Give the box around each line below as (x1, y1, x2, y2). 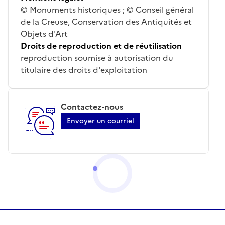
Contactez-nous (61, 100, 123, 113)
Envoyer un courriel (67, 115, 134, 126)
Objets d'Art (21, 27, 68, 40)
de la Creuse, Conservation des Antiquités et (21, 15, 192, 28)
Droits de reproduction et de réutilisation (21, 39, 182, 52)
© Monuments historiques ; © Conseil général (21, 3, 194, 16)
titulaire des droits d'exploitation (21, 63, 147, 76)
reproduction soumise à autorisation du (21, 51, 173, 64)
